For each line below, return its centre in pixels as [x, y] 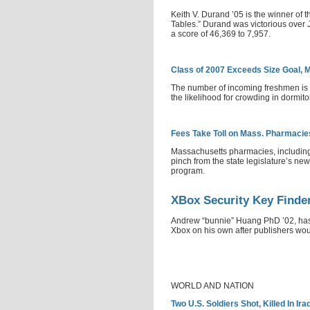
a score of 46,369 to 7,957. [221, 34]
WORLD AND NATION [212, 286]
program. [188, 171]
